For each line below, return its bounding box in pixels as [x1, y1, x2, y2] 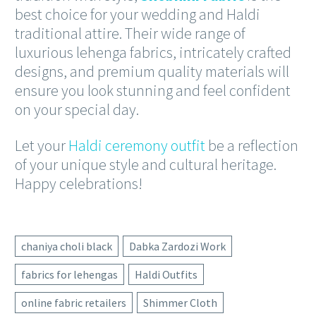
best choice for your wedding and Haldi [15, 4, 260, 25]
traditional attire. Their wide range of [15, 23, 245, 44]
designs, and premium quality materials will [15, 61, 289, 82]
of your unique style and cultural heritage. [15, 154, 276, 175]
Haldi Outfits [135, 267, 197, 281]
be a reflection [205, 135, 298, 156]
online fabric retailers [21, 295, 126, 310]
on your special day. [15, 99, 139, 120]
